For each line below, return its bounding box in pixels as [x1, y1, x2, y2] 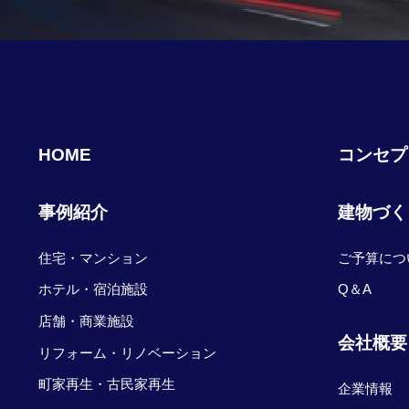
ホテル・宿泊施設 [38, 281, 148, 298]
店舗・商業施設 [38, 313, 134, 330]
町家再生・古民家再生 [38, 376, 175, 393]
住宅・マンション [38, 249, 148, 266]
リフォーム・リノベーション [38, 344, 216, 361]
